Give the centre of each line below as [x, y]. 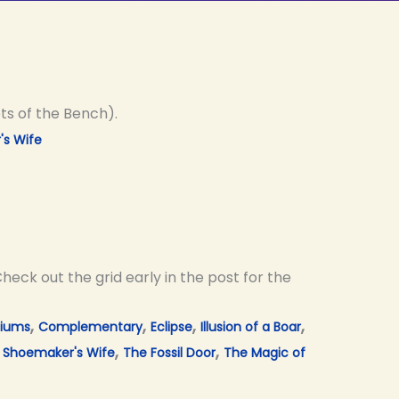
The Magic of [265, 352]
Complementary [90, 326]
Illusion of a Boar [251, 326]
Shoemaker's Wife [59, 352]
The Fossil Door [169, 352]
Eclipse [171, 326]
